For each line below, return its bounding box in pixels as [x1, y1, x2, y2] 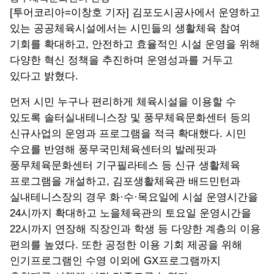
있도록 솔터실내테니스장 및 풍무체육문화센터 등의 [10, 112, 251, 124]
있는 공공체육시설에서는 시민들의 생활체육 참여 [10, 23, 240, 35]
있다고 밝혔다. [10, 70, 78, 83]
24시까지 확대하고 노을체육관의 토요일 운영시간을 [10, 207, 251, 220]
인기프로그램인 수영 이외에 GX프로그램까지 [10, 255, 221, 267]
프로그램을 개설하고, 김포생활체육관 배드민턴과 [10, 176, 240, 188]
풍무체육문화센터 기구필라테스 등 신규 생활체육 [10, 160, 240, 172]
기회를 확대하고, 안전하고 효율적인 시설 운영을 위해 [10, 39, 260, 51]
